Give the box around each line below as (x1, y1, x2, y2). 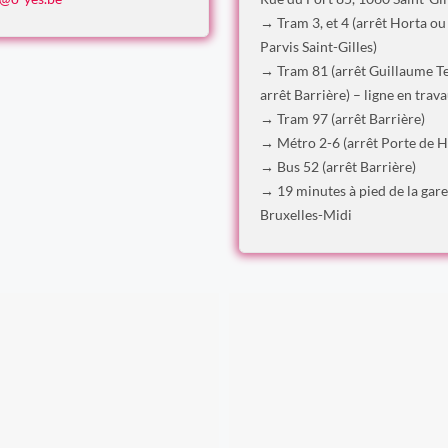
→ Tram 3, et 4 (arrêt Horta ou (260, 14, 446, 31)
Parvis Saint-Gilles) (260, 38, 377, 55)
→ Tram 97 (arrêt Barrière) (260, 110, 425, 127)
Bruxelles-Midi (260, 206, 352, 223)
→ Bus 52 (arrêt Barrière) (260, 158, 416, 175)
